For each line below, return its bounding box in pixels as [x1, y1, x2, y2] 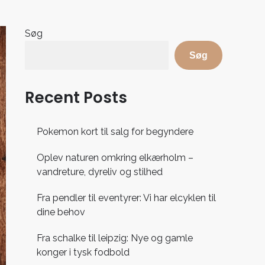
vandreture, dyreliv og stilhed [37, 166, 163, 177]
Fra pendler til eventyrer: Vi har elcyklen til [37, 192, 216, 203]
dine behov [37, 206, 86, 218]
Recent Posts [25, 87, 128, 108]
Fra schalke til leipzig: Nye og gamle [37, 232, 193, 244]
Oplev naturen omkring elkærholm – [37, 152, 194, 163]
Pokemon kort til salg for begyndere [37, 126, 194, 137]
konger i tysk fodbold [37, 247, 130, 258]
